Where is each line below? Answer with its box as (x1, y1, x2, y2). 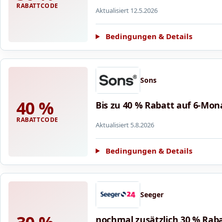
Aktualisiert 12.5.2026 (96, 6, 158, 15)
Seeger (140, 190, 164, 199)
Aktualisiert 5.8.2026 (96, 120, 154, 129)
